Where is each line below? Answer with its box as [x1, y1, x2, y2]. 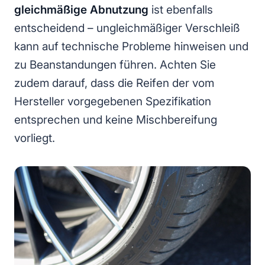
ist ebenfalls [148, 2, 213, 17]
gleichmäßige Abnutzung [14, 2, 148, 17]
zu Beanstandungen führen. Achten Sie [14, 57, 216, 72]
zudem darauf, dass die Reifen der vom [14, 76, 214, 90]
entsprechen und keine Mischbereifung [14, 112, 217, 127]
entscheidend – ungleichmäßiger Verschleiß [14, 21, 240, 35]
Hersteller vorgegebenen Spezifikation [14, 94, 211, 108]
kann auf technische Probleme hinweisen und [14, 39, 248, 53]
